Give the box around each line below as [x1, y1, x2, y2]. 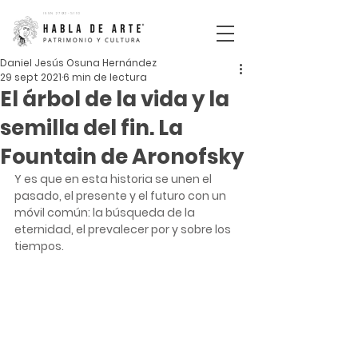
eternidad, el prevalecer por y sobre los [14, 221, 233, 237]
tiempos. [14, 238, 66, 254]
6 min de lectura [63, 70, 147, 84]
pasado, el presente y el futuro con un [14, 188, 229, 204]
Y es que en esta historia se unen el [14, 171, 214, 187]
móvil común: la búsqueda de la [14, 205, 200, 221]
